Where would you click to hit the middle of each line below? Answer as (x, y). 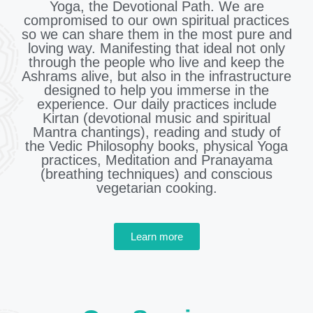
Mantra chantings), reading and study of (156, 132)
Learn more (156, 237)
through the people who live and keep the (156, 63)
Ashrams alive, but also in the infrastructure (156, 77)
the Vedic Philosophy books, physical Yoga (156, 146)
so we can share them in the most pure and (156, 35)
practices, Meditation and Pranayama (156, 160)
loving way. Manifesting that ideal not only (156, 49)
